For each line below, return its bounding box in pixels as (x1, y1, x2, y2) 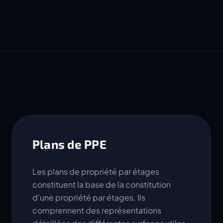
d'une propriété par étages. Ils (32, 192, 145, 203)
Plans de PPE (32, 137, 107, 151)
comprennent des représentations (32, 205, 161, 216)
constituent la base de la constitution (32, 179, 171, 190)
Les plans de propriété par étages (32, 166, 159, 177)
